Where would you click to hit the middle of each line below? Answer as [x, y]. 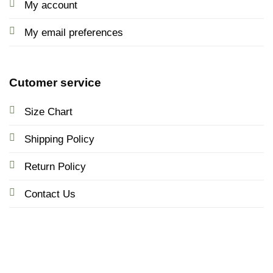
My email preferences [73, 33]
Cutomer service [55, 82]
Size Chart [48, 111]
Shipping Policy [59, 139]
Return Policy [55, 166]
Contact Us [50, 193]
